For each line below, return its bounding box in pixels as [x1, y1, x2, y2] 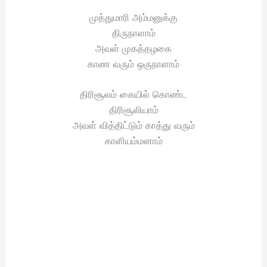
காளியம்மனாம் [104, 135, 163, 147]
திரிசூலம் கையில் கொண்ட [80, 88, 187, 101]
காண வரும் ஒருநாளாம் [88, 57, 179, 70]
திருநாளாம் [111, 26, 156, 39]
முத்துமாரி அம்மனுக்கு [89, 11, 178, 23]
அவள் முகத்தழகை [95, 42, 172, 54]
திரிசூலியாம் [108, 104, 159, 116]
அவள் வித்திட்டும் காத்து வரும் [72, 119, 195, 132]
